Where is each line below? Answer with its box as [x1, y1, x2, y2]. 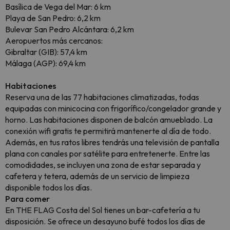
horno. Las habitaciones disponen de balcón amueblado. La [5, 114, 213, 125]
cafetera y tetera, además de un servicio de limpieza [5, 171, 189, 182]
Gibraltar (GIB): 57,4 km [5, 47, 87, 57]
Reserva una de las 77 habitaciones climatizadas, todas [5, 92, 199, 103]
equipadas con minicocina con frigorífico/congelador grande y [5, 103, 221, 114]
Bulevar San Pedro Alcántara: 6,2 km [5, 24, 134, 35]
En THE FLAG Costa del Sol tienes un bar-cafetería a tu [5, 205, 200, 216]
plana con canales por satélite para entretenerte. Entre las [5, 148, 210, 159]
